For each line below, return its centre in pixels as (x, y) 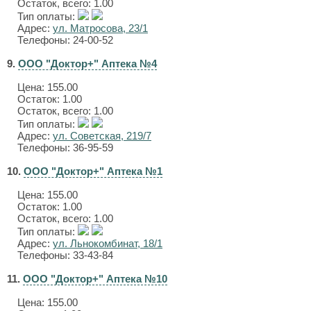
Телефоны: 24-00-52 (65, 40)
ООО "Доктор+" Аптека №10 (95, 279)
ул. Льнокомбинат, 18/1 (108, 243)
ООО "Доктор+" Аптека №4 (87, 64)
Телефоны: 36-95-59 (65, 148)
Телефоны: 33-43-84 (65, 255)
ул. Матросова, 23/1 (100, 28)
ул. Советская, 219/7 (102, 136)
